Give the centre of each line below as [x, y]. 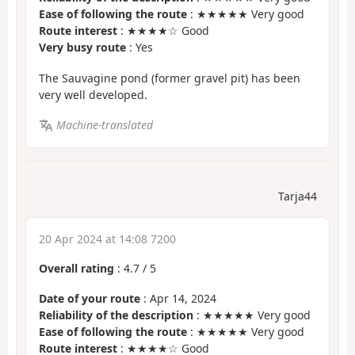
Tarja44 [298, 196]
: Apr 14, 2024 [178, 299]
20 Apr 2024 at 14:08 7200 [107, 239]
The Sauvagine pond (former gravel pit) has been [170, 78]
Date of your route [90, 299]
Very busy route [82, 48]
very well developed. [93, 94]
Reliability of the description [116, 315]
